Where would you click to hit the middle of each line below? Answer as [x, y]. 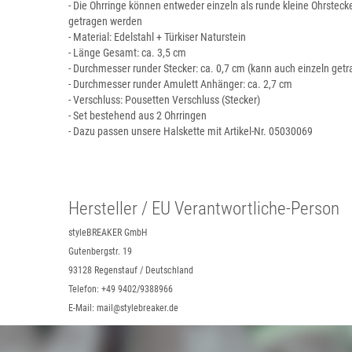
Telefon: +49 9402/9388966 [121, 290]
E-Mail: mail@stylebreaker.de [123, 308]
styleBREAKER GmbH [108, 233]
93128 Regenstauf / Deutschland [131, 271]
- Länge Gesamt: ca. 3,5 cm [127, 53]
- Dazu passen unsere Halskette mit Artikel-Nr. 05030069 [191, 132]
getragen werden [105, 22]
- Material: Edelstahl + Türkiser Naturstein [157, 37]
